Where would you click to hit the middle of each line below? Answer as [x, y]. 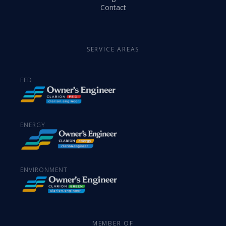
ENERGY [33, 125]
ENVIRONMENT [44, 170]
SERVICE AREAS [113, 49]
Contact [113, 8]
